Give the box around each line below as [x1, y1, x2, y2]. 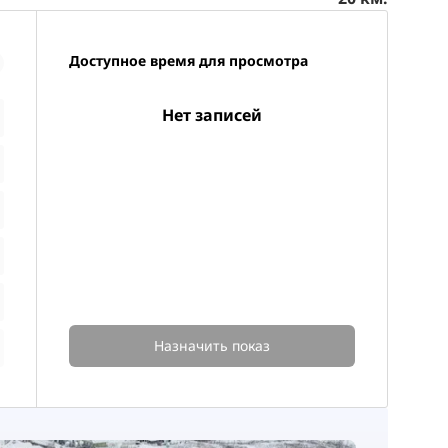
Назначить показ [154, 335, 270, 355]
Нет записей [162, 103, 262, 126]
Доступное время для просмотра [69, 50, 308, 70]
